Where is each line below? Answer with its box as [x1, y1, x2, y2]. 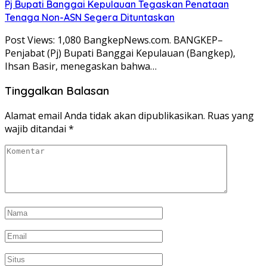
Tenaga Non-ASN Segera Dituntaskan [5, 11, 175, 23]
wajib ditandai [5, 122, 69, 136]
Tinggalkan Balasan [5, 83, 109, 98]
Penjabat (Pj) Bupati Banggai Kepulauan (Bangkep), [5, 46, 235, 60]
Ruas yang [207, 109, 254, 123]
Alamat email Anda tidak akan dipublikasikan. [5, 109, 205, 123]
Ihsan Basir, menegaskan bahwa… [5, 59, 157, 73]
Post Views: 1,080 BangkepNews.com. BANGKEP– [5, 33, 223, 46]
